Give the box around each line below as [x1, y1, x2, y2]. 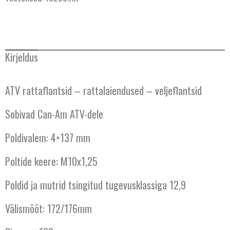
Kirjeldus [5, 49, 38, 65]
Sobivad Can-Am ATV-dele [5, 106, 103, 122]
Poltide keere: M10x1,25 [5, 154, 98, 169]
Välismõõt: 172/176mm [5, 201, 92, 217]
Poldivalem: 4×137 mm [5, 130, 90, 146]
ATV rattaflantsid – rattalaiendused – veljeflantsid [5, 83, 202, 99]
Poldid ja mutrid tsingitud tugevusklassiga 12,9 [5, 177, 186, 193]
